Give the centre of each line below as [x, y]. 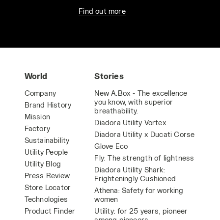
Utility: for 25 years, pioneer [141, 211]
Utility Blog [43, 164]
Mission [37, 117]
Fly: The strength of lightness [144, 158]
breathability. [116, 111]
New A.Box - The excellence [141, 93]
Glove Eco [111, 146]
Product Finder [50, 211]
